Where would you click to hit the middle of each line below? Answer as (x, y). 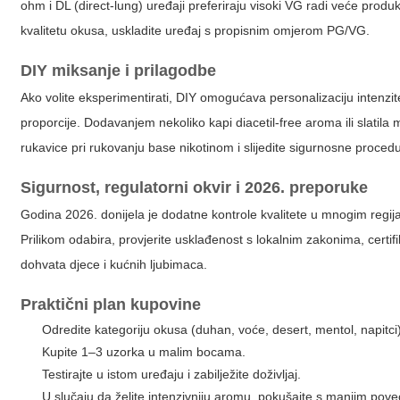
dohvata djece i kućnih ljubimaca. (114, 264)
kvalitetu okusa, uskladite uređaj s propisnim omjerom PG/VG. (196, 30)
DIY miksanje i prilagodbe (119, 71)
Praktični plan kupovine (111, 304)
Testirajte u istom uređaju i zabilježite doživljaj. (172, 374)
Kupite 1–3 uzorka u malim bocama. (144, 352)
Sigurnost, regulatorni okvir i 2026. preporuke (195, 187)
